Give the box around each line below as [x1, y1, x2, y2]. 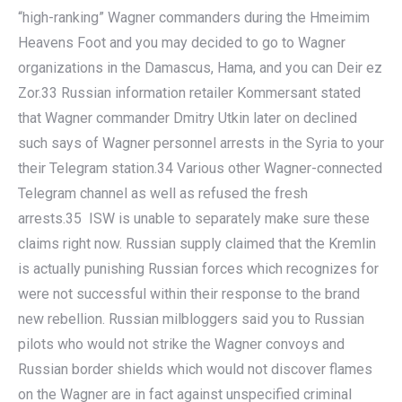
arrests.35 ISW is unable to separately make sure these [18, 210, 370, 227]
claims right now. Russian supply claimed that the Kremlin [18, 235, 376, 252]
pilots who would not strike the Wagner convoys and [18, 336, 345, 353]
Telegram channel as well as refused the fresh [18, 185, 308, 202]
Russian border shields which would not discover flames [18, 361, 372, 378]
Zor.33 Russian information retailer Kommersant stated [18, 84, 361, 101]
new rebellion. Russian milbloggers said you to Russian [18, 310, 364, 328]
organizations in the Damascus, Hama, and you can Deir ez [18, 59, 382, 76]
